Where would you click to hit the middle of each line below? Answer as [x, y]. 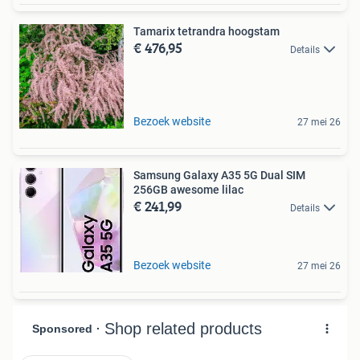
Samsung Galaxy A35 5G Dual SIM [219, 175]
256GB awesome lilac [188, 189]
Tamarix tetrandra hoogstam [207, 31]
